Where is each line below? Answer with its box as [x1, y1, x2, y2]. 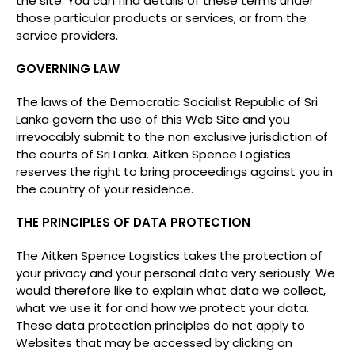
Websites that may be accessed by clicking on [16, 334, 292, 351]
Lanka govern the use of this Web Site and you [16, 111, 290, 128]
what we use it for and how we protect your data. [16, 300, 309, 316]
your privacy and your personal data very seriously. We [16, 265, 335, 281]
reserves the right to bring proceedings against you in [16, 163, 333, 180]
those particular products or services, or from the [16, 10, 307, 26]
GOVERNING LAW [16, 60, 120, 77]
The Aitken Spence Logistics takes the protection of [16, 247, 323, 264]
